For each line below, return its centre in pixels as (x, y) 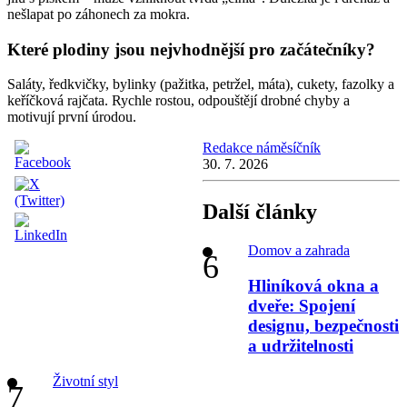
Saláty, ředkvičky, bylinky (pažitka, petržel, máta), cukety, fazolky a (201, 84)
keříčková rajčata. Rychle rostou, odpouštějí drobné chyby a (179, 101)
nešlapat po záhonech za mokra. (99, 14)
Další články (260, 212)
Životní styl (85, 381)
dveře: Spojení (302, 305)
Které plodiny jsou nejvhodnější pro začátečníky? (191, 49)
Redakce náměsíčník (262, 148)
